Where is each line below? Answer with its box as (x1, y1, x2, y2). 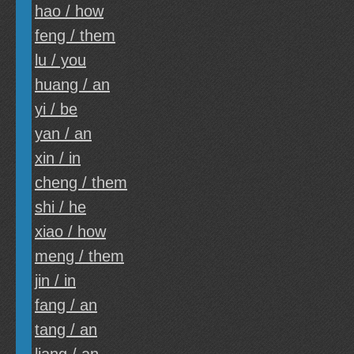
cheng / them (35, 174, 127, 191)
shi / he (35, 198, 86, 216)
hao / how (35, 2, 104, 20)
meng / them (35, 247, 124, 265)
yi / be (35, 100, 77, 118)
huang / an (35, 76, 110, 93)
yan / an (35, 125, 92, 142)
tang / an (35, 321, 97, 338)
